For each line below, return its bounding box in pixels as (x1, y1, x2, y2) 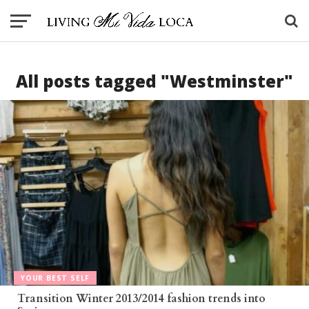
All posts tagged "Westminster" (16, 70, 293, 92)
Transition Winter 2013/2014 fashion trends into (17, 290, 266, 306)
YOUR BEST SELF (21, 273, 90, 283)
